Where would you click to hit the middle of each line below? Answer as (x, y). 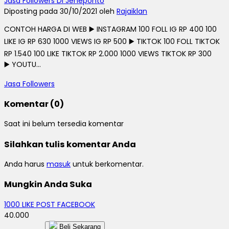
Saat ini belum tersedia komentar (64, 124)
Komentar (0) (34, 104)
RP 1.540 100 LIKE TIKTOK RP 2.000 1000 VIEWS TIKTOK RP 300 (108, 53)
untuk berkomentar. (107, 164)
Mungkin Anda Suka (48, 185)
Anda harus (25, 164)
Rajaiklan (132, 11)
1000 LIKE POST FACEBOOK (50, 204)
